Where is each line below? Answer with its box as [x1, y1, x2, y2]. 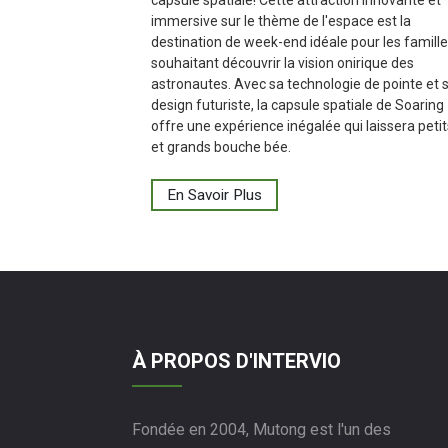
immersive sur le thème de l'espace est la [151, 12, 411, 29]
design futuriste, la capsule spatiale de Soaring [151, 96, 444, 113]
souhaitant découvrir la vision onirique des [151, 54, 414, 71]
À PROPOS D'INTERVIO [132, 349, 341, 374]
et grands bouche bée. [151, 138, 291, 155]
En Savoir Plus [167, 185, 262, 204]
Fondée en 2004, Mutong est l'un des [132, 419, 391, 439]
